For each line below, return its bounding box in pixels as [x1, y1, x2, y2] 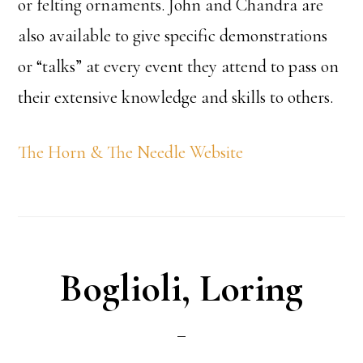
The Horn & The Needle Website [18, 142, 244, 163]
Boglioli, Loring [60, 265, 303, 312]
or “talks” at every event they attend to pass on [18, 56, 340, 77]
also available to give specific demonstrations [18, 25, 328, 46]
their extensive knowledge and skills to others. [18, 87, 334, 108]
